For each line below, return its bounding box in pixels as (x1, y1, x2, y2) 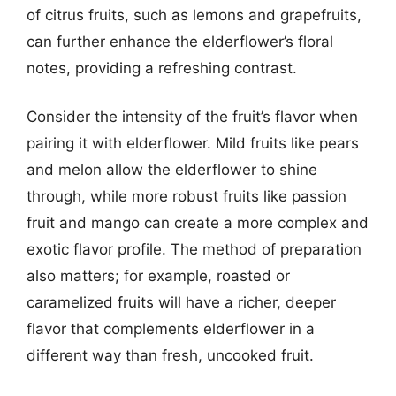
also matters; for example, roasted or (27, 267, 290, 285)
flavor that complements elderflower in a (27, 320, 315, 338)
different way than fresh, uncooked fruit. (27, 346, 314, 364)
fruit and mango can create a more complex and (27, 214, 369, 232)
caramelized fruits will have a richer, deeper (27, 293, 336, 311)
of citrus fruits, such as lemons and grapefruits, (27, 5, 362, 24)
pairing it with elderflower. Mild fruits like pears (27, 134, 359, 152)
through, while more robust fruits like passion (27, 187, 346, 205)
